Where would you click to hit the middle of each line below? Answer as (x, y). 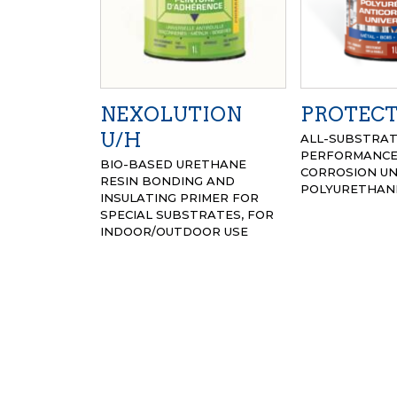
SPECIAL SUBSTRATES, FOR (187, 214)
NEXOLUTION (171, 114)
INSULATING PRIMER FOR (180, 197)
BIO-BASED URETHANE (174, 163)
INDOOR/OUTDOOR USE (175, 231)
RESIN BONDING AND (168, 180)
